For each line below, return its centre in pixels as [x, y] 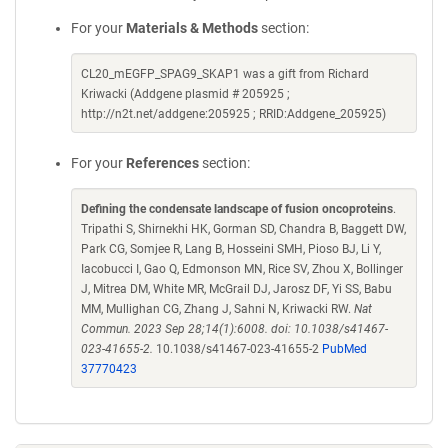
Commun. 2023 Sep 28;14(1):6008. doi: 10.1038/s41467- [234, 329]
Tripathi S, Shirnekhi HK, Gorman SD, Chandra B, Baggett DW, [243, 229]
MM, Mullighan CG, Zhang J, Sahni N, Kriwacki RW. [217, 309]
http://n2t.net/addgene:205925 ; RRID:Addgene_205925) [233, 114]
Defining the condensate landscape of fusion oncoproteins [237, 209]
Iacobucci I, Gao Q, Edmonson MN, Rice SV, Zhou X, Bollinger [242, 269]
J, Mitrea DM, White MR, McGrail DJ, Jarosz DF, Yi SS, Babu [236, 289]
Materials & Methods [192, 28]
